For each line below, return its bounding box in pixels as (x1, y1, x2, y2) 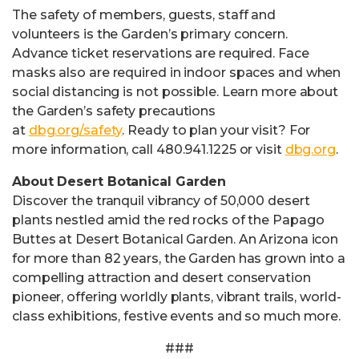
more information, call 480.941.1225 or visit (12, 142, 285, 157)
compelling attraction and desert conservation (12, 270, 311, 285)
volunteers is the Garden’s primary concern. (12, 26, 288, 42)
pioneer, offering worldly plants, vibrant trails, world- (12, 289, 341, 305)
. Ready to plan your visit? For (122, 123, 311, 138)
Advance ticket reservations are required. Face (12, 46, 309, 61)
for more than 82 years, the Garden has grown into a (12, 251, 346, 266)
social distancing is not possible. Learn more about (12, 84, 339, 99)
